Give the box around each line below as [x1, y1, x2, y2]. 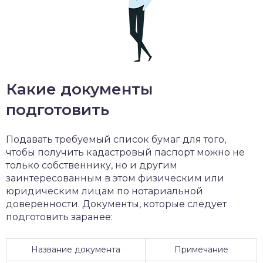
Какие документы [6, 80, 153, 99]
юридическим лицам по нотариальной [6, 186, 203, 197]
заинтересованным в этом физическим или [6, 173, 224, 184]
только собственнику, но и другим [6, 160, 177, 171]
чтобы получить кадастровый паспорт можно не [6, 147, 245, 158]
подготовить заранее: [6, 211, 113, 222]
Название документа [31, 244, 120, 255]
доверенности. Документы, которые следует [6, 198, 227, 210]
